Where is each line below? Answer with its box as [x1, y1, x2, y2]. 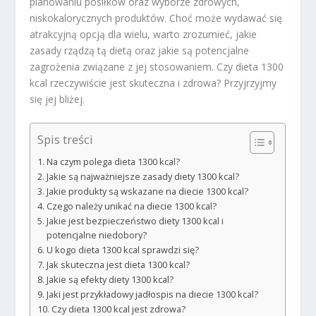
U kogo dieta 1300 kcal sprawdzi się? [46, 243, 199, 256]
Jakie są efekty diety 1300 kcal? [46, 273, 174, 286]
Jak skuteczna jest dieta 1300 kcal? [46, 258, 190, 271]
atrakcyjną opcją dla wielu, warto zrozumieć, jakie [30, 27, 257, 41]
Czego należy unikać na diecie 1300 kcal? [46, 200, 217, 212]
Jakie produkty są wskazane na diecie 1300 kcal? [46, 185, 248, 197]
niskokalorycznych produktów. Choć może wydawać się [30, 11, 283, 25]
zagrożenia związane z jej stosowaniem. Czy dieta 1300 [30, 59, 284, 73]
